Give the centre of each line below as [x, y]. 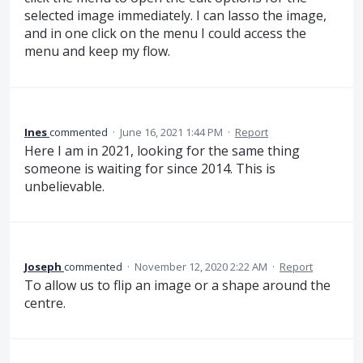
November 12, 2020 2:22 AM [201, 266]
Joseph [43, 266]
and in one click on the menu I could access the [165, 34]
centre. [45, 303]
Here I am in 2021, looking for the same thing [162, 150]
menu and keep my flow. [97, 51]
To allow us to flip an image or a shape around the [177, 285]
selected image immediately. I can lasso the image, [175, 16]
